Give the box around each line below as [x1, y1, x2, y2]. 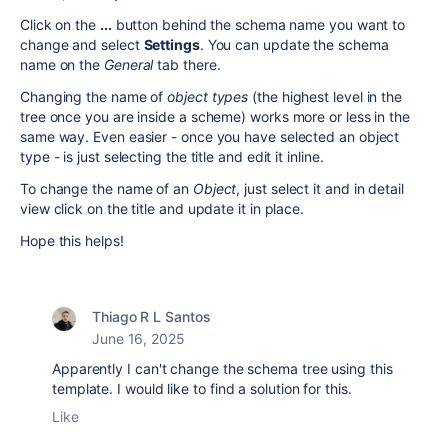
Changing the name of [20, 88, 168, 106]
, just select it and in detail [236, 180, 404, 198]
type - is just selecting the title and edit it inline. [20, 148, 324, 166]
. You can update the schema [199, 36, 389, 54]
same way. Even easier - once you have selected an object [20, 128, 400, 146]
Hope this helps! [20, 232, 124, 250]
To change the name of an [20, 180, 193, 198]
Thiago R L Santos [92, 308, 211, 326]
